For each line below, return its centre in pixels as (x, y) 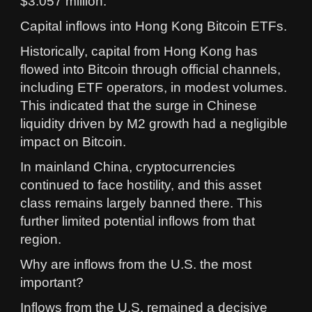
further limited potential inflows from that (138, 221)
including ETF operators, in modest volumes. (154, 88)
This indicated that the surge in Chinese (139, 106)
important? (52, 283)
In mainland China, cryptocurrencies (128, 167)
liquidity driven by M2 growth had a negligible (154, 124)
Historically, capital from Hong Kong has (139, 52)
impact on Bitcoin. (73, 142)
